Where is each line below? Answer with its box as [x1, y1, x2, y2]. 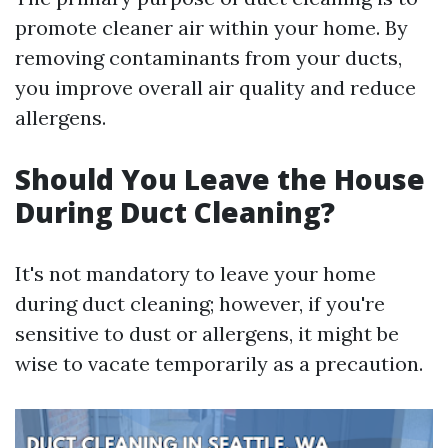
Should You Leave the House [15, 160, 425, 198]
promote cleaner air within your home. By [15, 15, 408, 40]
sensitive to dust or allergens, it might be [15, 321, 399, 346]
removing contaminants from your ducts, [15, 45, 402, 70]
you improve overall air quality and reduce [15, 75, 416, 100]
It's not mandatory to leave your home [15, 261, 376, 286]
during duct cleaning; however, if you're [15, 291, 385, 316]
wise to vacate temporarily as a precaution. [15, 351, 423, 376]
